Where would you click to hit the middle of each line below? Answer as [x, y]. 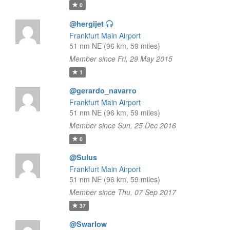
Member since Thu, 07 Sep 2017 [122, 192]
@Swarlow [88, 224]
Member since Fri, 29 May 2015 [121, 59]
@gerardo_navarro [103, 90]
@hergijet [86, 24]
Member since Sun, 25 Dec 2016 [122, 125]
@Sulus [83, 157]
